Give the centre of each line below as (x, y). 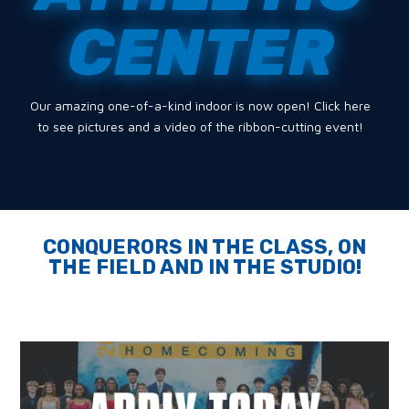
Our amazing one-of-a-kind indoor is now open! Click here (200, 105)
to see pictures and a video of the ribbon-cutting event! (200, 126)
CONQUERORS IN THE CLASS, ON (204, 247)
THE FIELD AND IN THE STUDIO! (204, 267)
